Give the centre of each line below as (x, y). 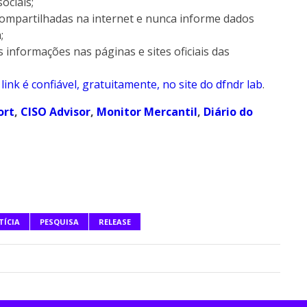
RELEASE (115, 221)
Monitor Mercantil (147, 111)
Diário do (228, 111)
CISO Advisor (56, 111)
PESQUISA (59, 221)
